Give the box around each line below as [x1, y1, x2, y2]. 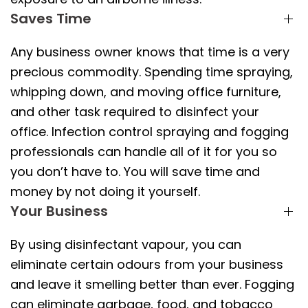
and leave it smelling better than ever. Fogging [10, 275, 294, 293]
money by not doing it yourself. [10, 182, 200, 200]
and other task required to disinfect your [10, 102, 259, 120]
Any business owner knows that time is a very [10, 43, 289, 60]
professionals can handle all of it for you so [10, 142, 277, 160]
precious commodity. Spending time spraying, [10, 63, 293, 80]
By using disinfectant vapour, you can [10, 235, 241, 253]
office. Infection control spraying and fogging [10, 122, 289, 140]
